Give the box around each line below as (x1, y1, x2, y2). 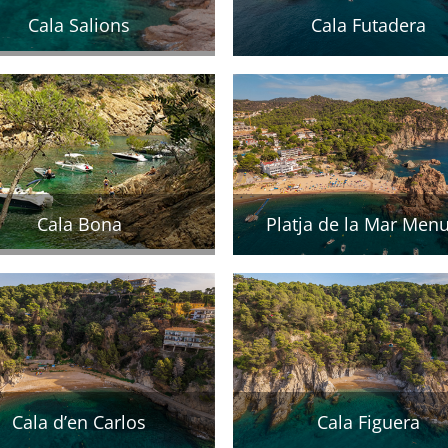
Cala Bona (36, 211, 122, 236)
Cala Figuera (317, 410, 421, 435)
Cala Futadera (311, 12, 427, 37)
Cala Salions (28, 12, 131, 37)
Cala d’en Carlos (12, 410, 147, 435)
